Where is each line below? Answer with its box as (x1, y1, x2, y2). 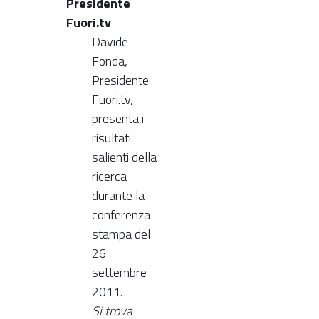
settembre (92, 262, 147, 282)
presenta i (92, 108, 144, 128)
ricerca (92, 166, 127, 186)
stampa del (92, 224, 150, 244)
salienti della (92, 147, 157, 167)
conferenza (92, 204, 150, 224)
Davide (92, 31, 128, 51)
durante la (92, 185, 145, 205)
